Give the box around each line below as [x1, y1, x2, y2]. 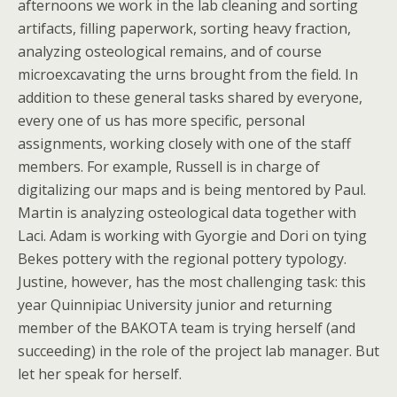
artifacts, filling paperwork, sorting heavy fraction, [18, 19, 351, 38]
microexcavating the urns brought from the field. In [18, 65, 358, 84]
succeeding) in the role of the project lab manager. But [18, 341, 379, 361]
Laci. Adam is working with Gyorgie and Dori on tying [18, 226, 367, 245]
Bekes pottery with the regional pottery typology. [18, 249, 346, 269]
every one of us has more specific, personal [18, 111, 305, 130]
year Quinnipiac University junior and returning [18, 295, 332, 315]
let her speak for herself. [18, 364, 182, 384]
